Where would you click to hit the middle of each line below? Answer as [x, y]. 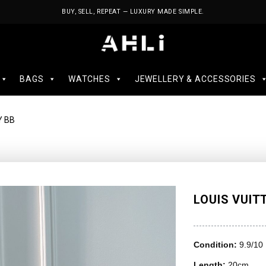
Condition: [217, 245]
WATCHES [89, 79]
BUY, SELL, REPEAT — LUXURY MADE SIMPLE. [133, 12]
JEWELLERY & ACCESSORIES [195, 79]
